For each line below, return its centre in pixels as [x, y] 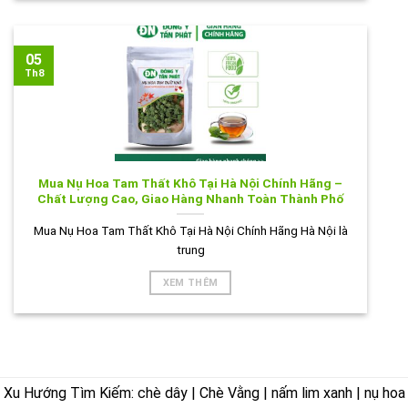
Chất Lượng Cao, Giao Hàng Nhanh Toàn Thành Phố [190, 199]
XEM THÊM [190, 283]
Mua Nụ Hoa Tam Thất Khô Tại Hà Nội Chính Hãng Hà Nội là [190, 230]
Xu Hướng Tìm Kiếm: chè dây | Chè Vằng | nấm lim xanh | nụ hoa [204, 393]
